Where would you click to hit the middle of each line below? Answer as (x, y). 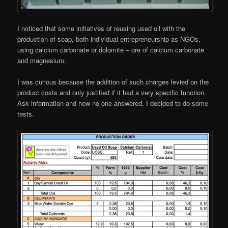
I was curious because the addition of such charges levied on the (113, 82)
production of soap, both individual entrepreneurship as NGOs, (109, 39)
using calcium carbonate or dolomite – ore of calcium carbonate (111, 49)
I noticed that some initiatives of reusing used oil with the (102, 28)
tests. (26, 114)
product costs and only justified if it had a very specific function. (112, 93)
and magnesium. (42, 60)
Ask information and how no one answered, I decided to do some (113, 103)
